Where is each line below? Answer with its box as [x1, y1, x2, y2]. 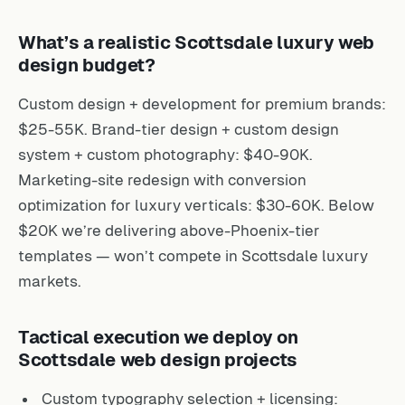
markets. [18, 269, 81, 287]
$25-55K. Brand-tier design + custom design [18, 118, 339, 136]
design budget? [18, 52, 155, 72]
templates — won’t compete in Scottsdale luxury [18, 244, 368, 262]
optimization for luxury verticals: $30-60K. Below [18, 193, 374, 212]
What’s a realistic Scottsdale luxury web [18, 30, 375, 50]
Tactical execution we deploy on [18, 325, 298, 344]
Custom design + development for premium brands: [18, 92, 386, 110]
